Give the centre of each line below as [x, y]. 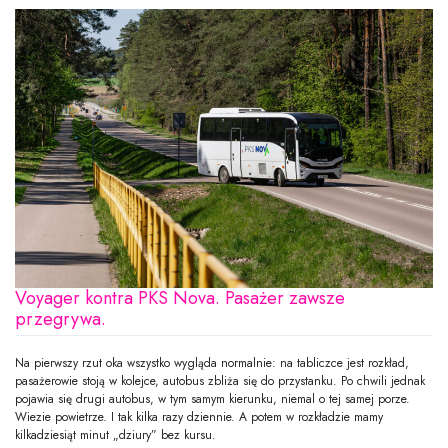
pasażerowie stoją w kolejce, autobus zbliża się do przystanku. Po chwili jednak [220, 381]
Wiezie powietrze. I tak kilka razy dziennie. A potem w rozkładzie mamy [199, 417]
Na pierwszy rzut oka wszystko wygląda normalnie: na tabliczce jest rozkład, [212, 363]
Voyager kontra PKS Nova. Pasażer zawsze [180, 297]
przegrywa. [60, 318]
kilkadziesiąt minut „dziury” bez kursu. [115, 435]
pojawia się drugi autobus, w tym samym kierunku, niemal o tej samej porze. [212, 399]
